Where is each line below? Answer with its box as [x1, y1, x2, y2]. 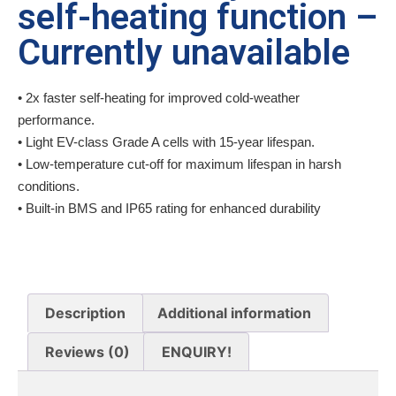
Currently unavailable [18, 32, 350, 73]
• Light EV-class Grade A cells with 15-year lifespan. [18, 134, 315, 149]
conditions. [18, 179, 80, 194]
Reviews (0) [45, 342, 131, 361]
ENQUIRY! [161, 342, 232, 361]
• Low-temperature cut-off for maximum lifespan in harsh [18, 156, 341, 171]
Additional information [156, 304, 311, 323]
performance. [18, 112, 95, 127]
